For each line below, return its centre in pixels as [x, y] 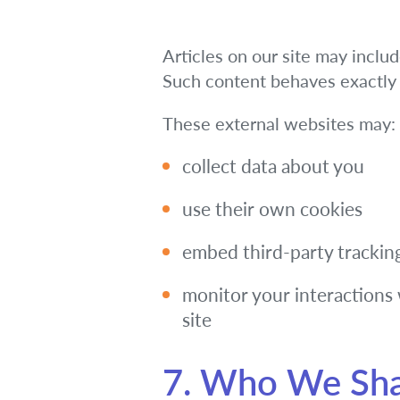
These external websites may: [279, 123]
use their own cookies [272, 208]
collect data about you [273, 166]
